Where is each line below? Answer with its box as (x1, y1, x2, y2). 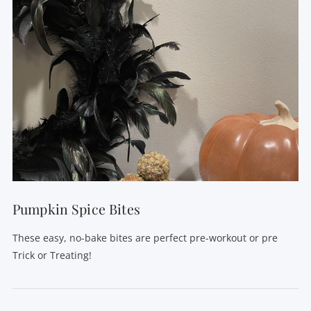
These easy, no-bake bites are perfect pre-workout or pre (12, 230, 278, 244)
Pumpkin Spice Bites (12, 200, 140, 219)
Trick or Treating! (12, 248, 92, 262)
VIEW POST (128, 135, 183, 148)
